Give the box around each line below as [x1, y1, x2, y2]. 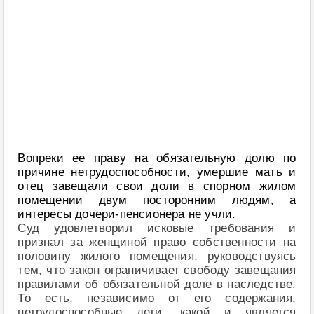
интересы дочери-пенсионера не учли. [18, 207, 236, 221]
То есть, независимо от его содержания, [18, 292, 296, 305]
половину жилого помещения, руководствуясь [18, 250, 296, 263]
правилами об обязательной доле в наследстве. [18, 278, 296, 291]
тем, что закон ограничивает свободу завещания [18, 264, 296, 277]
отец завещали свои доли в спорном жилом [18, 179, 296, 193]
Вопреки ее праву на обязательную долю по [18, 151, 296, 165]
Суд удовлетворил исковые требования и [18, 221, 296, 235]
